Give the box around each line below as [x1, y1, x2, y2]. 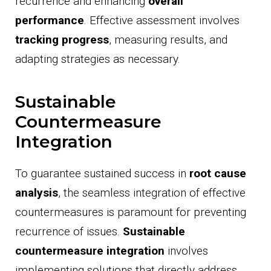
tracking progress [15, 33, 109, 47]
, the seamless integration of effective [58, 186, 246, 200]
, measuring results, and [109, 33, 227, 47]
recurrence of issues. [15, 224, 123, 239]
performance [15, 13, 84, 28]
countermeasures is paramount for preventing [15, 205, 246, 220]
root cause [189, 166, 246, 181]
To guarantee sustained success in [15, 166, 189, 181]
